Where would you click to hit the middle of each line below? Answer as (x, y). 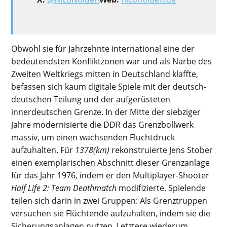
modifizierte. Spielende (161, 188)
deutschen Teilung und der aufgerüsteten (91, 100)
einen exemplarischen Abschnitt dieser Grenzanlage (111, 163)
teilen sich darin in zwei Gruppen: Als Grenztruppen (109, 201)
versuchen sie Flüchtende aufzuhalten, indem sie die (111, 214)
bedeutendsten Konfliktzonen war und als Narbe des (112, 62)
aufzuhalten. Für (43, 150)
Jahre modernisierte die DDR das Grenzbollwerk (103, 125)
